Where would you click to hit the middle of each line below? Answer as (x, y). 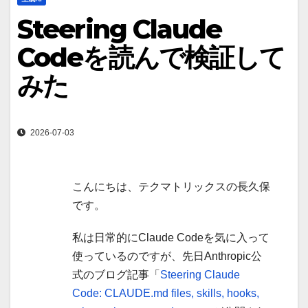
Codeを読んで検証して (151, 57)
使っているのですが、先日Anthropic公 (167, 256)
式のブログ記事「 (116, 275)
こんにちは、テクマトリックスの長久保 (171, 187)
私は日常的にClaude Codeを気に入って (171, 238)
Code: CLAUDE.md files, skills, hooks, (166, 294)
